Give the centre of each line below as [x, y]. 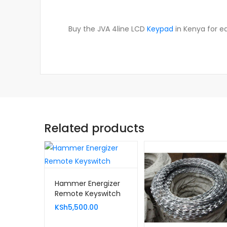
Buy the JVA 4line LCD [108, 29]
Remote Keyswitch [88, 194]
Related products [94, 128]
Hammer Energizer [87, 184]
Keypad [160, 29]
